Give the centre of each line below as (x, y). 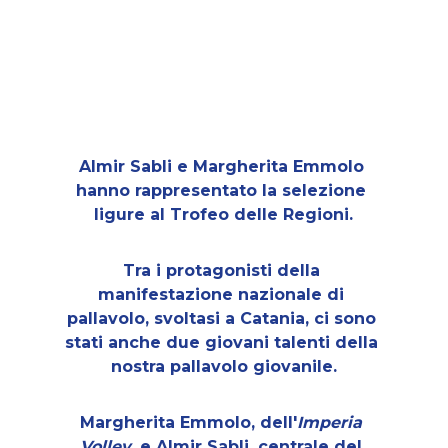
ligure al (132, 214)
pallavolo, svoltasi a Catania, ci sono (223, 318)
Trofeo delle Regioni (260, 214)
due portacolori (223, 54)
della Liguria (223, 94)
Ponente (219, 134)
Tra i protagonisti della (223, 270)
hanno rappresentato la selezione (224, 190)
